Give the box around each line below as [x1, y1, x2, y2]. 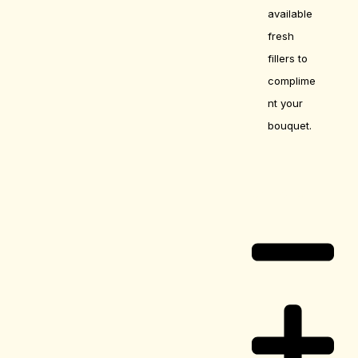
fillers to [268, 51, 308, 65]
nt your [268, 96, 304, 109]
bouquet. [268, 118, 312, 132]
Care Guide [252, 186, 312, 201]
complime [268, 74, 316, 87]
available [268, 6, 313, 20]
